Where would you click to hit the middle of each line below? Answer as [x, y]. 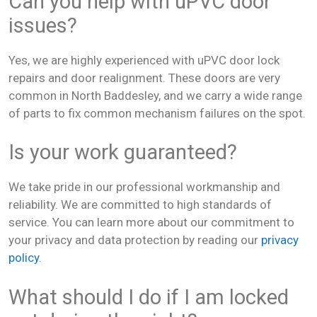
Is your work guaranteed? [123, 152]
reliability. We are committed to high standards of [140, 204]
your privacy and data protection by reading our [135, 240]
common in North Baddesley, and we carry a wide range [155, 95]
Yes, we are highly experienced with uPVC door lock [144, 60]
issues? [43, 25]
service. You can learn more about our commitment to [151, 222]
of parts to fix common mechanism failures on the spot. [157, 113]
